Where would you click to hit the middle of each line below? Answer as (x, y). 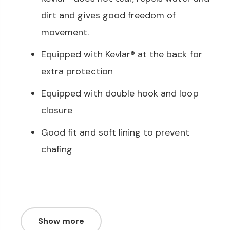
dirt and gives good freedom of (109, 15)
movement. (65, 32)
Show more (61, 221)
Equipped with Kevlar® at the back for (122, 54)
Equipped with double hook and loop (120, 93)
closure (57, 110)
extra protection (77, 71)
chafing (57, 149)
